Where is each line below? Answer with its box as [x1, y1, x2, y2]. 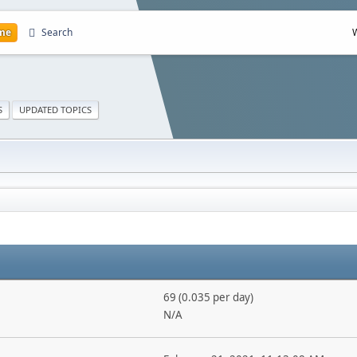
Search [41, 25, 73, 39]
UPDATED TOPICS [19, 103, 92, 116]
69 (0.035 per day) [163, 290, 253, 304]
